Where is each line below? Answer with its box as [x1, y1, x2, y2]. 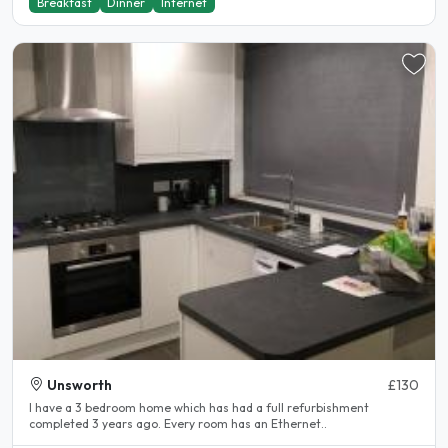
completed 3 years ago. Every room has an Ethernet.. [29, 415, 327, 431]
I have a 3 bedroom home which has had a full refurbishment [29, 399, 369, 415]
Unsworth [47, 375, 112, 394]
